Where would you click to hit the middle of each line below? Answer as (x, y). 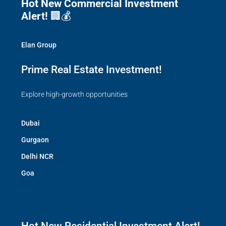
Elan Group (39, 45)
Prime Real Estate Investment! (92, 70)
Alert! (35, 16)
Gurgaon (35, 140)
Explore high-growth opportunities (74, 95)
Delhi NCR (37, 157)
